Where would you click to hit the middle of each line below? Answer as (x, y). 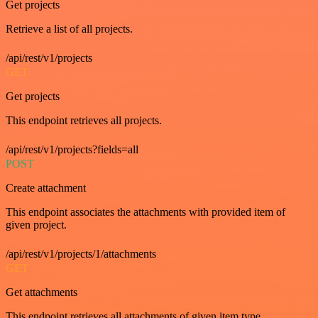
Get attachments (42, 292)
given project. (36, 224)
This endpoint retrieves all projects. (84, 120)
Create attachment (46, 187)
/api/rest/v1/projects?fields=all (72, 149)
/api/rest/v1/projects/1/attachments (81, 253)
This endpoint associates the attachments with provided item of (146, 212)
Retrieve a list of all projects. (69, 28)
